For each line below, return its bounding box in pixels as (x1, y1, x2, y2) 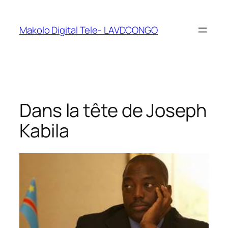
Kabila (19, 118, 69, 143)
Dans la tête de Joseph (19, 97, 207, 123)
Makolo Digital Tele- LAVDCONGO (19, 23, 158, 37)
